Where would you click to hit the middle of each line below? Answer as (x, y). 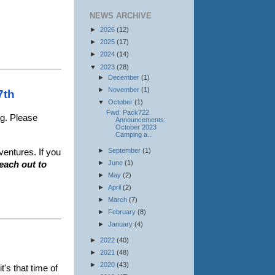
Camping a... (134, 135)
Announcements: (140, 120)
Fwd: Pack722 (127, 113)
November (124, 89)
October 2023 (136, 127)
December (124, 77)
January (121, 224)
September (125, 150)
